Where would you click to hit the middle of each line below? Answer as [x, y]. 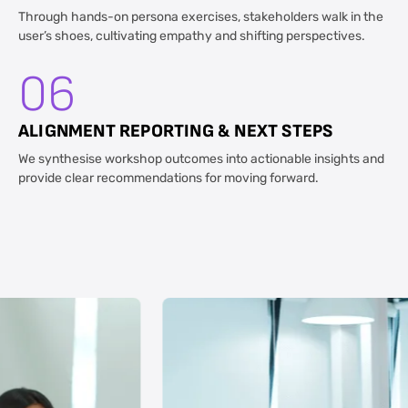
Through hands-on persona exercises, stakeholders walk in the [201, 18]
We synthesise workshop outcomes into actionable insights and [201, 160]
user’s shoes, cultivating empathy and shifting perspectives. [192, 37]
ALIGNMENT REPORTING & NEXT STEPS [176, 131]
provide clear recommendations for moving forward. [168, 179]
